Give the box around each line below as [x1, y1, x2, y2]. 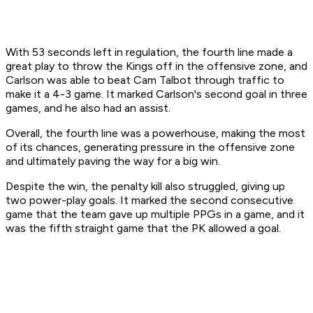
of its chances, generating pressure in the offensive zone [6, 140, 295, 154]
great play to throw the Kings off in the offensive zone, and [6, 59, 307, 73]
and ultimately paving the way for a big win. [6, 154, 220, 168]
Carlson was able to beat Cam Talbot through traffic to [6, 73, 284, 87]
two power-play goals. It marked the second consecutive [6, 194, 293, 208]
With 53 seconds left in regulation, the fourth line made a [6, 45, 293, 59]
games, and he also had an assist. [6, 101, 170, 115]
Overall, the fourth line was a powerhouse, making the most [6, 126, 305, 140]
